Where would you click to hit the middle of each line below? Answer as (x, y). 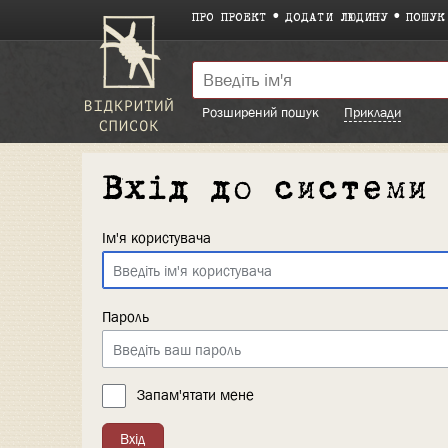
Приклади (372, 112)
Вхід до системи (265, 190)
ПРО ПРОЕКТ (229, 18)
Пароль (125, 317)
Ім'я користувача (156, 238)
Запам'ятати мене (196, 395)
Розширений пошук (260, 112)
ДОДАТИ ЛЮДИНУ (336, 18)
